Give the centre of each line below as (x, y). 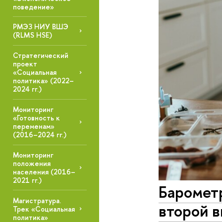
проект (25, 64)
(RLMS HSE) (32, 35)
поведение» (33, 6)
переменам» (33, 126)
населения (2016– (44, 172)
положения (31, 164)
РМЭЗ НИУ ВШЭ (40, 27)
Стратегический (40, 55)
